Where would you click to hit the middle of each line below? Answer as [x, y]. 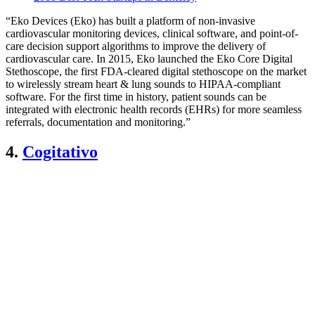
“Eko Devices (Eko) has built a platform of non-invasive [130, 21]
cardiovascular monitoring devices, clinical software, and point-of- [152, 34]
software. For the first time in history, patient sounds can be [136, 97]
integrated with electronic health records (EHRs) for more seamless [154, 110]
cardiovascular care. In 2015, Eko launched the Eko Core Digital [149, 59]
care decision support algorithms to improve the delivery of [136, 46]
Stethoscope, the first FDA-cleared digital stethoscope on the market [156, 72]
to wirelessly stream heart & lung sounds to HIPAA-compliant [143, 84]
